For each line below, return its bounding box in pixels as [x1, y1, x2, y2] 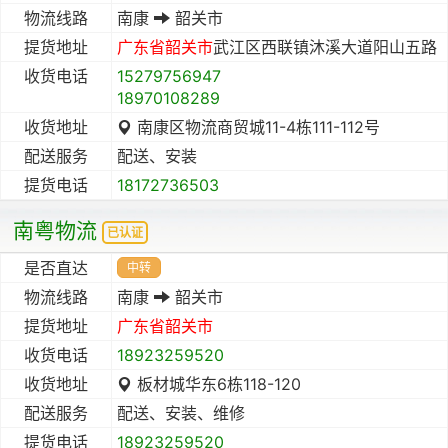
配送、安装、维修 [117, 402, 245, 423]
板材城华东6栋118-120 [132, 373, 301, 394]
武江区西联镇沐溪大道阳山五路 [213, 36, 437, 57]
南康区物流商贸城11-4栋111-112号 [132, 116, 380, 137]
